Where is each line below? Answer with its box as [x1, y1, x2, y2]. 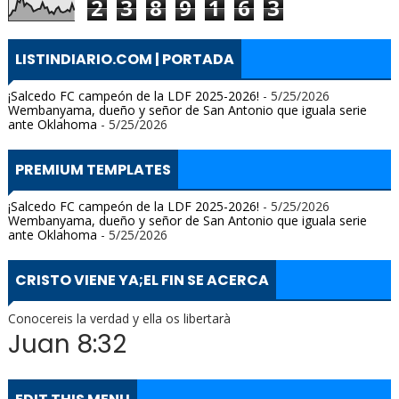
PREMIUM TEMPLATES [14, 159, 171, 180]
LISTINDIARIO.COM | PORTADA [14, 49, 234, 69]
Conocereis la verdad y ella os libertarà [7, 310, 231, 327]
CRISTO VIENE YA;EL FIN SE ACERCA [14, 270, 269, 290]
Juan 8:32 [7, 327, 126, 362]
